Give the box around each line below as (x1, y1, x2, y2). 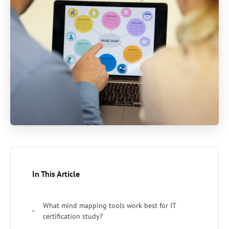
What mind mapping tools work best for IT (43, 200, 176, 210)
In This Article (32, 168, 80, 179)
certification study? (43, 211, 103, 221)
